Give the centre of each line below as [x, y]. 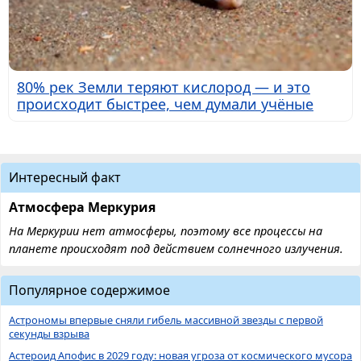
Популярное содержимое [89, 290]
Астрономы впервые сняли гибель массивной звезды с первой [166, 320]
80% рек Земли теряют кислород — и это [164, 87]
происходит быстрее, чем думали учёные [165, 104]
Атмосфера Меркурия [82, 207]
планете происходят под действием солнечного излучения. [176, 249]
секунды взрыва [49, 334]
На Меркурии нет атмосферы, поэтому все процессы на [166, 231]
